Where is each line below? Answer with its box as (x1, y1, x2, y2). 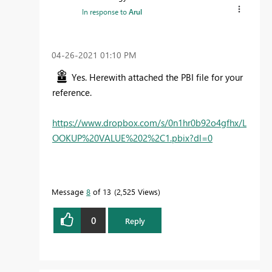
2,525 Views (117, 186, 158, 197)
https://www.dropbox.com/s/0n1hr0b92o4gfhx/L (52, 117, 246, 129)
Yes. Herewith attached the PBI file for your (72, 71, 243, 84)
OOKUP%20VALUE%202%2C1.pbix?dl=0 (52, 132, 212, 144)
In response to (82, 6, 129, 16)
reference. (52, 86, 92, 99)
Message (52, 186, 86, 197)
